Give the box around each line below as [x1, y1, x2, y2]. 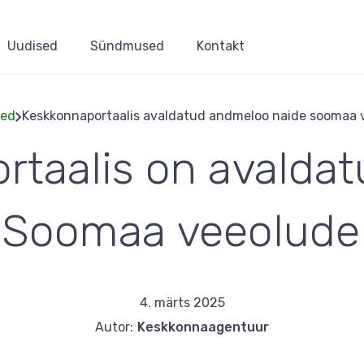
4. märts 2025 [139, 295, 225, 310]
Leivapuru [181, 149, 344, 193]
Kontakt [197, 38, 245, 54]
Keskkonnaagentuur [137, 319, 269, 335]
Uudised [7, 38, 58, 54]
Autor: [95, 319, 133, 335]
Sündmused [90, 38, 164, 54]
